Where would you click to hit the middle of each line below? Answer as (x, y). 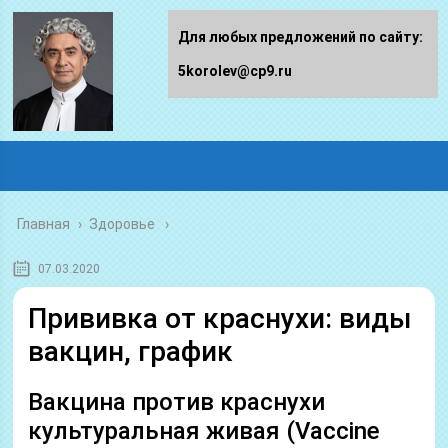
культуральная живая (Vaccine (204, 431)
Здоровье (122, 224)
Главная (44, 224)
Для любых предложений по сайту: (300, 37)
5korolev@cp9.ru (235, 71)
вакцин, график (131, 351)
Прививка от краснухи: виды (220, 318)
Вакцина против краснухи (177, 402)
